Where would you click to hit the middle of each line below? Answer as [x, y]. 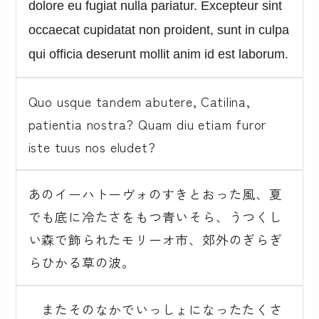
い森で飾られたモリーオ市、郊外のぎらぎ [155, 240]
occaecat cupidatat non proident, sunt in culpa [158, 30]
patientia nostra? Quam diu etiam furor [147, 124]
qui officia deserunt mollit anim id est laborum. [158, 54]
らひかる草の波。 [82, 262]
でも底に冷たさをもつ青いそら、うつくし [155, 217]
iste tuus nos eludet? [92, 146]
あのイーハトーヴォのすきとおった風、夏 [155, 194]
